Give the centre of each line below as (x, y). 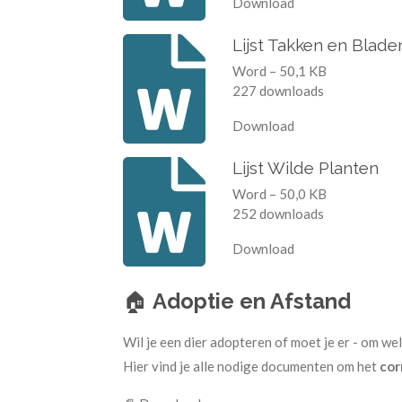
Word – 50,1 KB (279, 71)
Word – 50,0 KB (279, 194)
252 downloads (278, 214)
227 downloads (278, 91)
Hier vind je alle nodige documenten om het (251, 366)
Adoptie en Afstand (252, 301)
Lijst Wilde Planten (305, 167)
